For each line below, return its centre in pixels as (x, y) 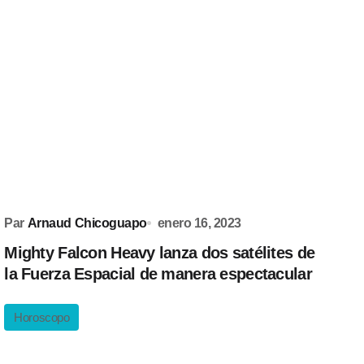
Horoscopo (42, 317)
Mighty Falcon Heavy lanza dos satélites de (160, 253)
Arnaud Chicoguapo (87, 223)
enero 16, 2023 (199, 223)
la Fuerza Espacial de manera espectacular (158, 274)
